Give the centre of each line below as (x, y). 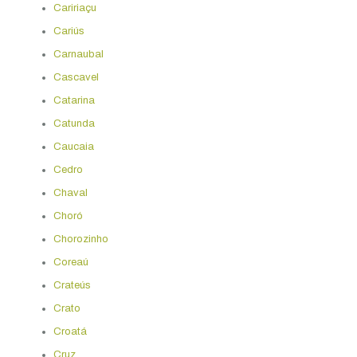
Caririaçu (75, 8)
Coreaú (71, 262)
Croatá (70, 331)
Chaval (70, 192)
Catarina (74, 100)
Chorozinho (80, 239)
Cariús (69, 31)
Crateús (72, 285)
